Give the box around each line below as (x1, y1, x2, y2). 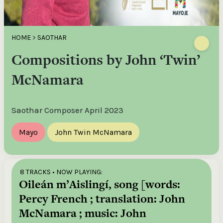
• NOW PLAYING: (52, 168, 103, 176)
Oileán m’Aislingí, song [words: (19, 176, 180, 192)
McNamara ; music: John (19, 205, 146, 221)
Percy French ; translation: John (19, 191, 185, 207)
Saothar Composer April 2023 (11, 105, 123, 115)
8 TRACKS (20, 168, 51, 176)
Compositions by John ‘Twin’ (11, 50, 200, 70)
